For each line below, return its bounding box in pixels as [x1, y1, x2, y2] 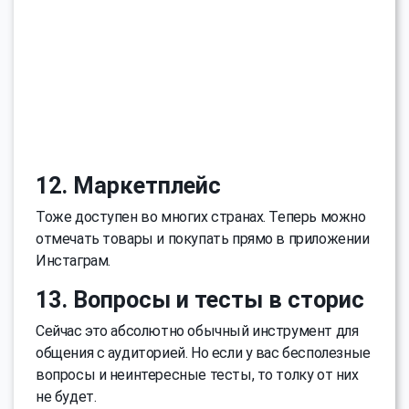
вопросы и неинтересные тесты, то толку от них [36, 365, 359, 383]
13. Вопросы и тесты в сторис [36, 286, 364, 313]
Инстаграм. [36, 251, 110, 269]
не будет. [36, 387, 97, 405]
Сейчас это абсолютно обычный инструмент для [36, 321, 359, 340]
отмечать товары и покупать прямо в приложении [36, 229, 370, 247]
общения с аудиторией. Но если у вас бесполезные [36, 343, 371, 362]
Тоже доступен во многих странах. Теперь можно [36, 207, 366, 225]
